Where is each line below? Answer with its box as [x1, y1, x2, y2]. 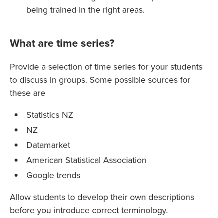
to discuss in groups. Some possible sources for [10, 73, 190, 86]
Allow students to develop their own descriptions [10, 191, 194, 203]
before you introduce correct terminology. [10, 204, 168, 216]
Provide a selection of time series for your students [10, 60, 202, 73]
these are [10, 87, 45, 99]
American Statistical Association [26, 154, 147, 166]
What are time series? [10, 35, 114, 51]
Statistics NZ [26, 109, 74, 121]
